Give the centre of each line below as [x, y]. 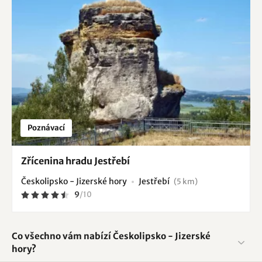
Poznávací [46, 127]
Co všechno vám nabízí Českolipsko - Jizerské [111, 236]
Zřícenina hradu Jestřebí [75, 161]
